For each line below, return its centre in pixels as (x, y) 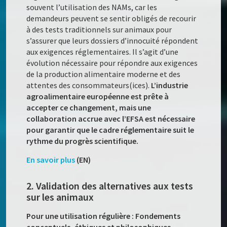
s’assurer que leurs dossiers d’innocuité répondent (112, 41)
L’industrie (170, 85)
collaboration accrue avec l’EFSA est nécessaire (111, 119)
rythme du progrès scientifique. (83, 141)
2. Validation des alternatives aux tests (110, 186)
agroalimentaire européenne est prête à (98, 97)
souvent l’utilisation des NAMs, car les (92, 7)
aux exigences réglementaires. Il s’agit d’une (103, 52)
